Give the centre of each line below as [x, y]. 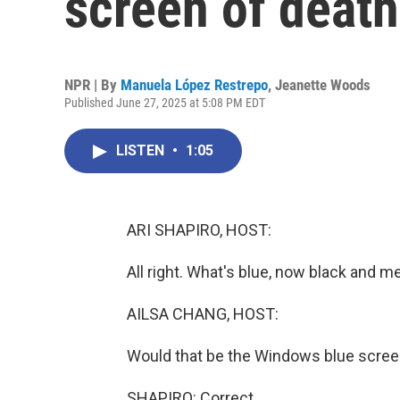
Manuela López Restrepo [194, 85]
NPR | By [92, 85]
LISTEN [142, 150]
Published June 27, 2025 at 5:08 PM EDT [165, 103]
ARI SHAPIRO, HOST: [199, 230]
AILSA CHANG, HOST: [203, 314]
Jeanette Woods [323, 85]
